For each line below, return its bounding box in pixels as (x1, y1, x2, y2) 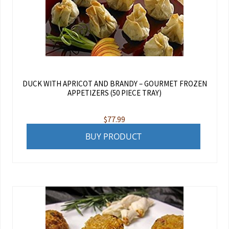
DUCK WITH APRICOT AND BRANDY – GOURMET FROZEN (22, 78, 207, 88)
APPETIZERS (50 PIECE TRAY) (67, 87, 162, 98)
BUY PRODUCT (85, 131, 142, 143)
